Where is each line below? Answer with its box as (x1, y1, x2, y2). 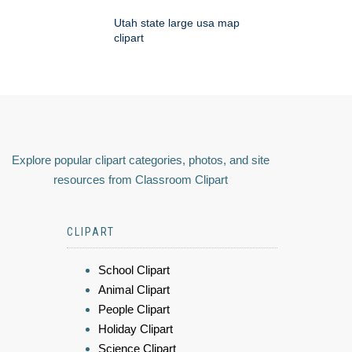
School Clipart (98, 262, 170, 277)
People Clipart (98, 302, 170, 316)
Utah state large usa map (114, 16, 240, 29)
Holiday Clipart (98, 321, 173, 335)
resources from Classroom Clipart (53, 172, 228, 186)
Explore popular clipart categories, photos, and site (12, 152, 269, 167)
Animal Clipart (98, 282, 170, 296)
